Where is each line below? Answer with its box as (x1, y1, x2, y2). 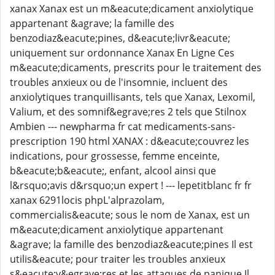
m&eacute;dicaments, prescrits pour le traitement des (10, 61, 261, 74)
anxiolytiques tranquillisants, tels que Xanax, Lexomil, (10, 90, 255, 104)
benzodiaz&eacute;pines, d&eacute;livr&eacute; (10, 31, 230, 45)
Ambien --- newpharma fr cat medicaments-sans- (10, 120, 235, 133)
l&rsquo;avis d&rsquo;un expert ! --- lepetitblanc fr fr (10, 179, 252, 192)
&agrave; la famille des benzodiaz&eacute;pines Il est (10, 238, 253, 251)
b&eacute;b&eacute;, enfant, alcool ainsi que (10, 164, 216, 177)
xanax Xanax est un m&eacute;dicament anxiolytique (10, 2, 254, 15)
